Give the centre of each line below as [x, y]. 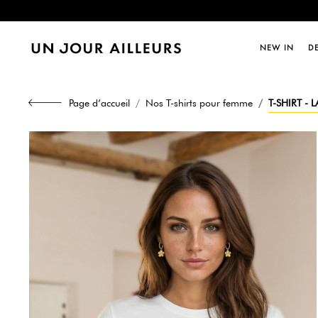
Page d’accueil [99, 103]
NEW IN [276, 48]
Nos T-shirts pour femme [199, 103]
